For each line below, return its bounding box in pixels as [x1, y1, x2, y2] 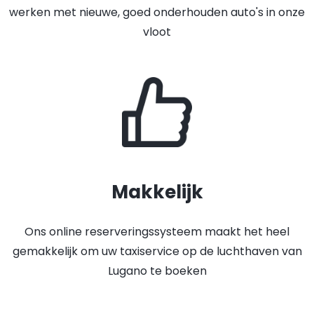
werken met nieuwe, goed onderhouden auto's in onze [9, 4, 305, 20]
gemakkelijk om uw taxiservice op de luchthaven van [12, 243, 302, 259]
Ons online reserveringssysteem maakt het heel [25, 224, 289, 240]
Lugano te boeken [107, 263, 207, 279]
